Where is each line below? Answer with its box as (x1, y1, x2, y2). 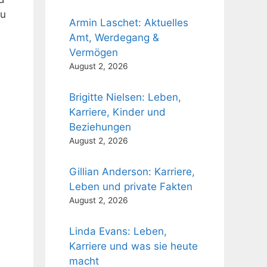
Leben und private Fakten (69, 181, 193, 193)
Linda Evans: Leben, (69, 225, 167, 237)
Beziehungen (69, 121, 131, 133)
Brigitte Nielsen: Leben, (69, 91, 181, 103)
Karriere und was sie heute (69, 240, 198, 252)
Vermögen (69, 46, 118, 58)
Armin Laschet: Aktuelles (69, 17, 188, 29)
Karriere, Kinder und (69, 106, 166, 118)
